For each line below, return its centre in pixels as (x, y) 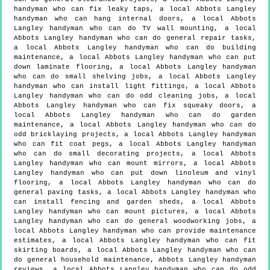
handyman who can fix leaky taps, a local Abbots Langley (135, 9)
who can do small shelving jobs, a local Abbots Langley (135, 76)
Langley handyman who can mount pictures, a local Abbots (135, 211)
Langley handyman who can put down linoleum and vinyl (135, 173)
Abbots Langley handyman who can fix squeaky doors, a (135, 105)
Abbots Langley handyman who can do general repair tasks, (135, 38)
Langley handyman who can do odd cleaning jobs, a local (135, 96)
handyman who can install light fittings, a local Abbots (135, 86)
